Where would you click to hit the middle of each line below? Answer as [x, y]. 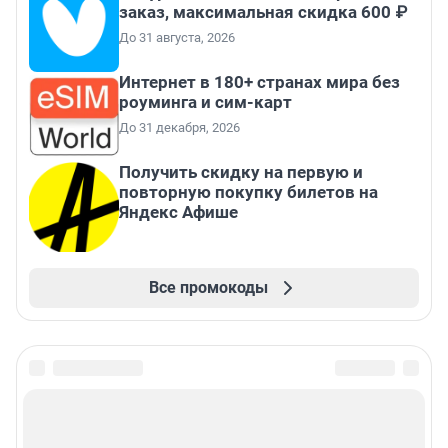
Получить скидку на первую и [241, 171]
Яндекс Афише [178, 211]
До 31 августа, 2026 [177, 37]
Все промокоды [208, 287]
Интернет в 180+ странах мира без [259, 81]
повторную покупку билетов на [248, 191]
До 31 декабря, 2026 [179, 127]
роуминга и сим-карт [205, 101]
